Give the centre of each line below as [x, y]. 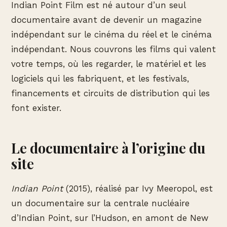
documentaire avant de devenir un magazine [106, 20]
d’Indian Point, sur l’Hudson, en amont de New [110, 218]
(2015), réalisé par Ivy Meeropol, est [138, 188]
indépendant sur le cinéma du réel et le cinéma [111, 34]
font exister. [36, 108]
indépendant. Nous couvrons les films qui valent [113, 49]
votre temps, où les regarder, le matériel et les [109, 64]
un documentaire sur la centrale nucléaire [100, 203]
